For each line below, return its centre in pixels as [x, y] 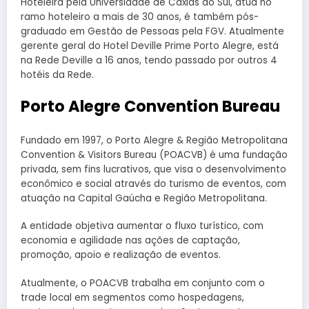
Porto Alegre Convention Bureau [150, 106]
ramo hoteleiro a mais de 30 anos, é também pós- [140, 17]
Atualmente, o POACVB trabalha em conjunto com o [143, 283]
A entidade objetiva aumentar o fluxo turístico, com [142, 226]
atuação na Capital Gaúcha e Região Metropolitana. [144, 199]
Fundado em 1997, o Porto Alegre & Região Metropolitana [154, 141]
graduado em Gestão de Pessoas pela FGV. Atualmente [152, 31]
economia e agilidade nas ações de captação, [130, 241]
